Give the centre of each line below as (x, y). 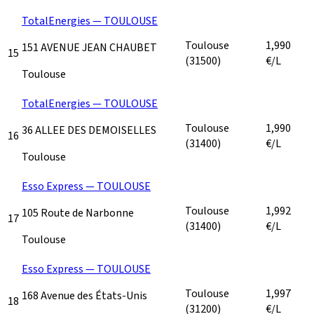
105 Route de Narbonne (78, 213)
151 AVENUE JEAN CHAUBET (89, 47)
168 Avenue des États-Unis (84, 295)
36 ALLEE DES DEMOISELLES (89, 130)
